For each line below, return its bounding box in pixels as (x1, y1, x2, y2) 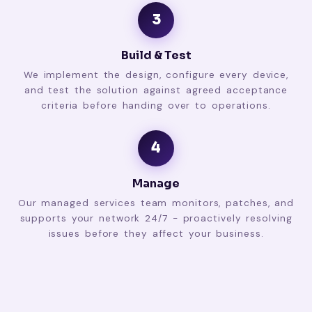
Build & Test (120, 47, 192, 63)
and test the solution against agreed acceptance (24, 84, 288, 96)
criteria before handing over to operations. (41, 99, 271, 111)
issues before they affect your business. (48, 227, 264, 240)
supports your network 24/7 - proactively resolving (19, 212, 292, 224)
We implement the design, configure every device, (23, 68, 289, 81)
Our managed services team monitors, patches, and (17, 196, 295, 209)
